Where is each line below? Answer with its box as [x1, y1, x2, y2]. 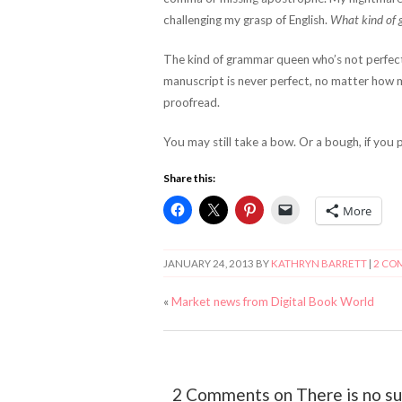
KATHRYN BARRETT [271, 257, 367, 269]
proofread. [163, 95, 220, 109]
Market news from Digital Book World [171, 293, 374, 309]
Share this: [163, 171, 215, 185]
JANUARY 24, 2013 [163, 257, 254, 269]
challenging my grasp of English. [163, 13, 330, 27]
